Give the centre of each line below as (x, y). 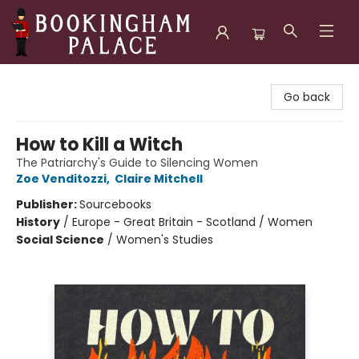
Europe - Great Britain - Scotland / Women (192, 222)
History (38, 222)
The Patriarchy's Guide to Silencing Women (137, 163)
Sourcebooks (115, 204)
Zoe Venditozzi (61, 179)
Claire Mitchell (159, 179)
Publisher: (48, 204)
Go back (307, 97)
